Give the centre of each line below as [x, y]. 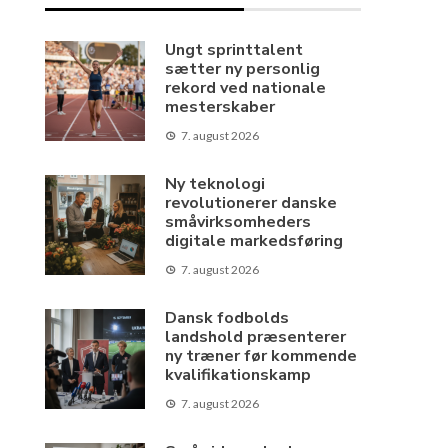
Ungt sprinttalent [234, 50]
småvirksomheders [238, 222]
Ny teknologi [215, 184]
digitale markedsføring [254, 241]
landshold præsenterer [256, 337]
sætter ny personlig [243, 69]
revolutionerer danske [251, 203]
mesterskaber [220, 107]
